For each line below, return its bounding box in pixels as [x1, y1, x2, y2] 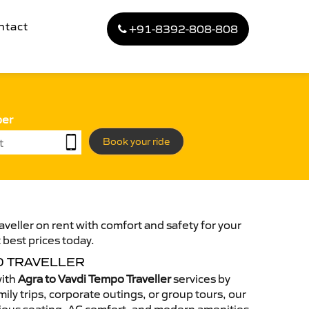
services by [171, 272, 230, 286]
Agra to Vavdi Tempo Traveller [18, 272, 171, 286]
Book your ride [103, 135, 170, 148]
